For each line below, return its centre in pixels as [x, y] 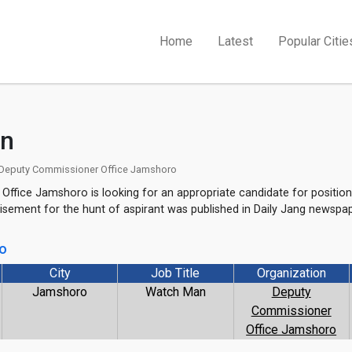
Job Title [176, 273]
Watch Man [175, 292]
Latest [235, 41]
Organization [291, 273]
